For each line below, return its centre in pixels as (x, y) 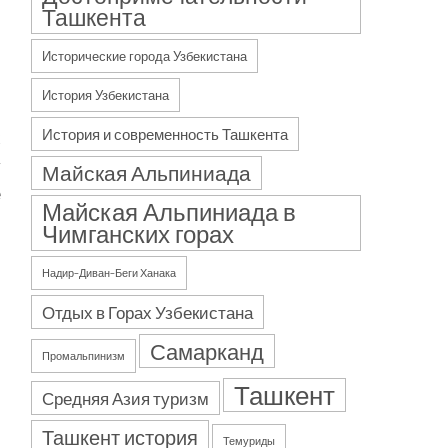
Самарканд (207, 351)
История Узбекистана (105, 95)
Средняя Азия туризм (125, 398)
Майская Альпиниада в (169, 211)
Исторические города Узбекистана (144, 56)
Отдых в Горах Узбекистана (147, 312)
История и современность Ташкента (165, 134)
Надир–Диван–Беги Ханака (109, 272)
